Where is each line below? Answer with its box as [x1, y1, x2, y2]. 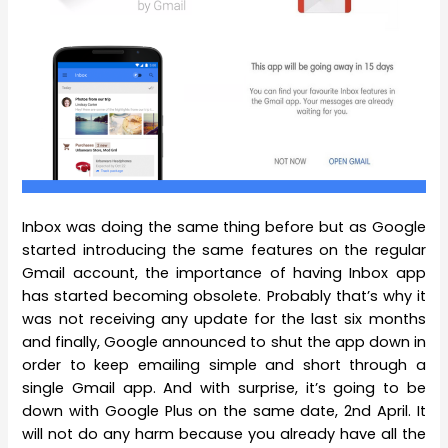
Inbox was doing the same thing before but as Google [22, 216, 426, 237]
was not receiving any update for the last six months [22, 308, 426, 329]
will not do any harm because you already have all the [22, 423, 426, 444]
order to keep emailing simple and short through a [22, 354, 426, 375]
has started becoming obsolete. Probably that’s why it [22, 285, 426, 306]
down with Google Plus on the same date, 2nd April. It [22, 400, 426, 421]
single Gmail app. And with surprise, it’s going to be [22, 377, 426, 398]
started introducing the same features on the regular [22, 239, 426, 260]
